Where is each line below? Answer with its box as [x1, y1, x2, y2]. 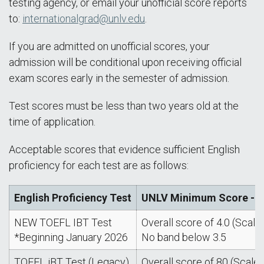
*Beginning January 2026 [14, 231, 128, 243]
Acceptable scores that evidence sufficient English [9, 143, 240, 156]
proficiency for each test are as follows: [9, 159, 189, 171]
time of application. [9, 115, 95, 128]
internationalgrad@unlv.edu [22, 12, 145, 25]
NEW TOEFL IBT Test [14, 216, 112, 229]
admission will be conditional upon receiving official [9, 56, 242, 68]
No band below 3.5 [141, 231, 226, 243]
